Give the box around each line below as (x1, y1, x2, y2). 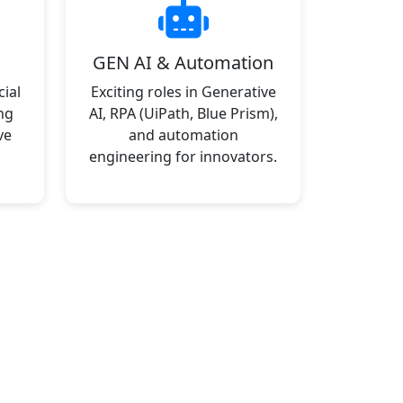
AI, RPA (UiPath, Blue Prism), (88, 103, 278, 123)
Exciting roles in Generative (90, 82, 276, 102)
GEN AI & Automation (93, 50, 273, 75)
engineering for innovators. (89, 147, 277, 166)
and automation (128, 125, 238, 145)
